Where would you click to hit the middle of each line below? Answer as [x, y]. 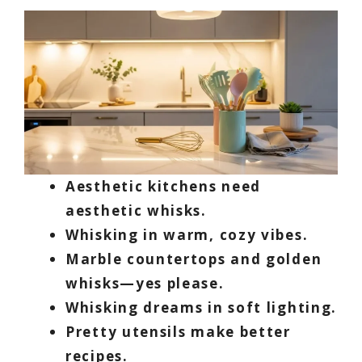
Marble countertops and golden [194, 259]
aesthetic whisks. [136, 210]
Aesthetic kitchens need [164, 186]
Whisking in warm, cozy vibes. [187, 234]
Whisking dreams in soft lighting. [202, 307]
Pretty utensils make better [178, 331]
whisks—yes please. [145, 283]
